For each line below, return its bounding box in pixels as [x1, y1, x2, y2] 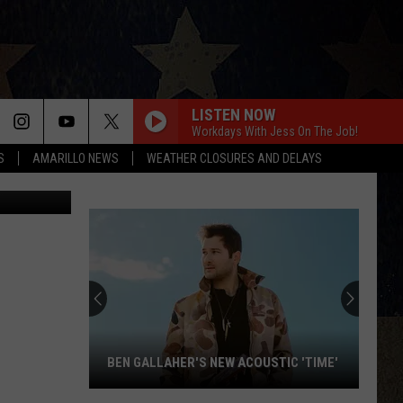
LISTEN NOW [192, 104, 275, 124]
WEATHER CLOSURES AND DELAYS [147, 151, 322, 166]
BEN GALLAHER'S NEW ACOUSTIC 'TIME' [107, 354, 338, 371]
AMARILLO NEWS [32, 151, 119, 166]
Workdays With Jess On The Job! [192, 123, 358, 139]
